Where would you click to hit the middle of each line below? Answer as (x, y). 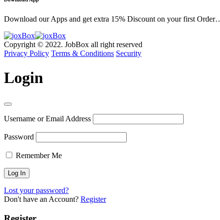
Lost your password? (36, 191)
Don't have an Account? (42, 199)
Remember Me (38, 156)
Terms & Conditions (82, 54)
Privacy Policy (27, 54)
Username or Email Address (47, 119)
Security (129, 54)
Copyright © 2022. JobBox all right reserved (73, 45)
